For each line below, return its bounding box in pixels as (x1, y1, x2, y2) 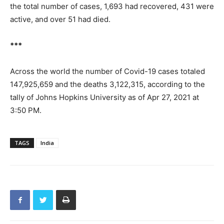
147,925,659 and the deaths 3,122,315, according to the (10, 79, 205, 89)
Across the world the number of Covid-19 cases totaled (10, 66, 205, 76)
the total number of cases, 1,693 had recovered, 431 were (10, 1, 214, 11)
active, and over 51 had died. (10, 14, 110, 24)
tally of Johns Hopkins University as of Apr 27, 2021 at (10, 92, 199, 102)
